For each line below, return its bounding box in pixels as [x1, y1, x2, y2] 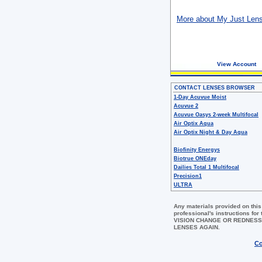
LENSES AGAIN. [174, 224, 220, 230]
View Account [217, 61, 256, 67]
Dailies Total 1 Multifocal [174, 164, 239, 170]
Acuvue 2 [174, 103, 198, 109]
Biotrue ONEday [174, 156, 216, 161]
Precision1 [174, 173, 202, 179]
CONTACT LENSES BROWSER [174, 85, 255, 91]
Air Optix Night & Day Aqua [174, 129, 247, 135]
